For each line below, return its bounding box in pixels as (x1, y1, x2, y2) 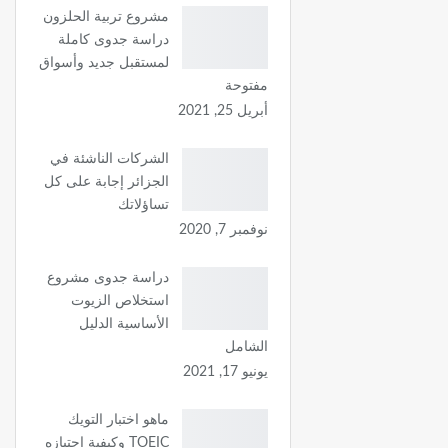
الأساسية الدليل (79, 316, 170, 331)
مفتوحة (225, 78, 269, 93)
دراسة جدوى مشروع (47, 270, 170, 285)
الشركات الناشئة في (50, 151, 170, 166)
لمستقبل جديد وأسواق (39, 55, 170, 70)
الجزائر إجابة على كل (44, 174, 170, 189)
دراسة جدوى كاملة (58, 32, 170, 47)
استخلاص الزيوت (71, 293, 170, 308)
